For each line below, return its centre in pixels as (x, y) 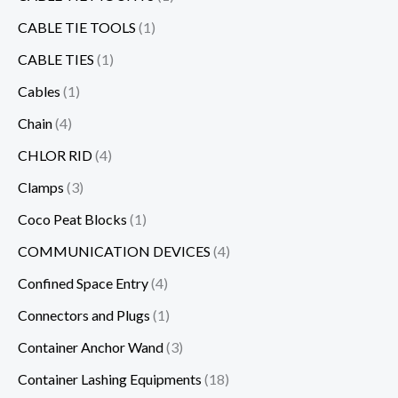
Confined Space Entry (83, 283)
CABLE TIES (56, 59)
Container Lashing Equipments (110, 378)
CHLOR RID (55, 155)
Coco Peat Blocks (72, 219)
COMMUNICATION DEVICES (114, 251)
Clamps (41, 187)
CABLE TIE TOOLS (77, 27)
